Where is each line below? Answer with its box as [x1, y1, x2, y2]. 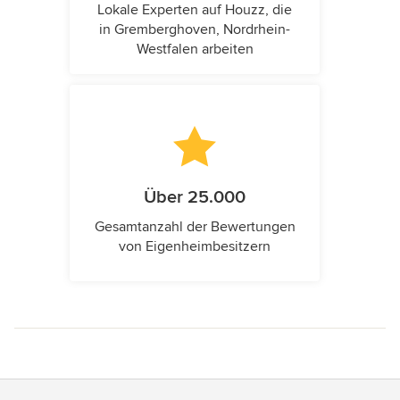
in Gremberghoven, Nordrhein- [99, 21, 290, 39]
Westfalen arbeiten [136, 40, 254, 59]
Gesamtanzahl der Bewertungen [94, 218, 296, 237]
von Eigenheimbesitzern [119, 237, 271, 256]
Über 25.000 [144, 187, 246, 209]
